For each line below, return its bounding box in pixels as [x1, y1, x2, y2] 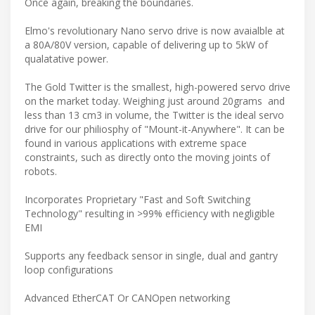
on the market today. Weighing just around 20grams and [25, 94, 285, 108]
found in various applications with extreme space [25, 136, 247, 150]
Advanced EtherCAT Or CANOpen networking [25, 290, 230, 304]
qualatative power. [25, 51, 111, 65]
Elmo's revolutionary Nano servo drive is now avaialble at [25, 23, 285, 37]
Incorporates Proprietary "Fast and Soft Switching [25, 192, 250, 206]
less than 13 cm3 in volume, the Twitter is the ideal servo [25, 108, 284, 122]
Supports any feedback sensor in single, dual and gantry [25, 248, 278, 262]
